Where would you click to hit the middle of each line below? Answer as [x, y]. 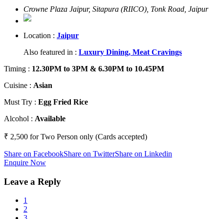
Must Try [19, 102]
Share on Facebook [34, 153]
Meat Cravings [157, 52]
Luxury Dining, [106, 52]
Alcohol [17, 118]
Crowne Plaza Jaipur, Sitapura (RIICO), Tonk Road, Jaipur [116, 9]
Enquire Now [25, 162]
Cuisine [17, 85]
